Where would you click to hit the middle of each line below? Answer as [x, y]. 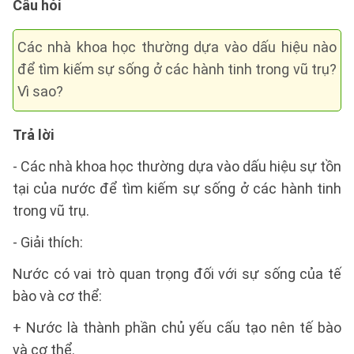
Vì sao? [40, 91]
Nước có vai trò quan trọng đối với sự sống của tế [177, 274]
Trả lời [33, 135]
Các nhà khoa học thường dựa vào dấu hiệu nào [177, 47]
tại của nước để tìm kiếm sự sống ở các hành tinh [177, 188]
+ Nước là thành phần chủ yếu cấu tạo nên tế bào [177, 328]
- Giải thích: [48, 242]
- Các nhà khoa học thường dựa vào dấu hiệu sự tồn [177, 166]
